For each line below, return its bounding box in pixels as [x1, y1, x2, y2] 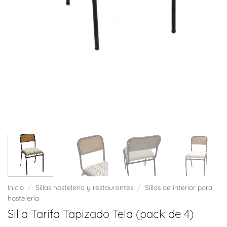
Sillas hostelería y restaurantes [35, 183, 134, 192]
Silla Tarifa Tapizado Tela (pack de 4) [8, 207, 194, 221]
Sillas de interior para [145, 183, 213, 192]
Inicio [8, 183, 24, 192]
